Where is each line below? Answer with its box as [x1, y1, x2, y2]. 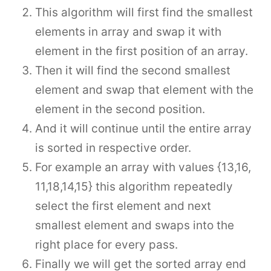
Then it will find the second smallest [35, 64, 230, 77]
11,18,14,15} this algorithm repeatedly [35, 180, 233, 194]
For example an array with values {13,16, [35, 160, 251, 174]
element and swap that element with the [35, 83, 253, 97]
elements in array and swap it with [35, 25, 221, 39]
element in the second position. [35, 102, 205, 116]
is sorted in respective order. [35, 141, 191, 155]
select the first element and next [35, 199, 211, 213]
